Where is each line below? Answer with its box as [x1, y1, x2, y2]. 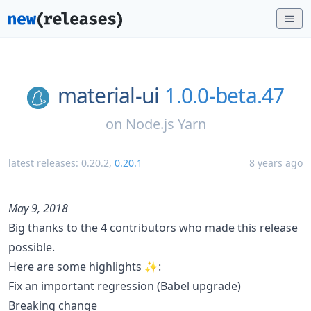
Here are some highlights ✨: [8, 258, 161, 274]
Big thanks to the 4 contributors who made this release [8, 219, 298, 235]
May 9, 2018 [8, 200, 68, 216]
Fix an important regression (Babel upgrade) [8, 278, 241, 294]
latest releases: [8, 155, 81, 169]
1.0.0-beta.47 [165, 81, 285, 110]
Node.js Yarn [125, 114, 206, 133]
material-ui [57, 81, 160, 110]
